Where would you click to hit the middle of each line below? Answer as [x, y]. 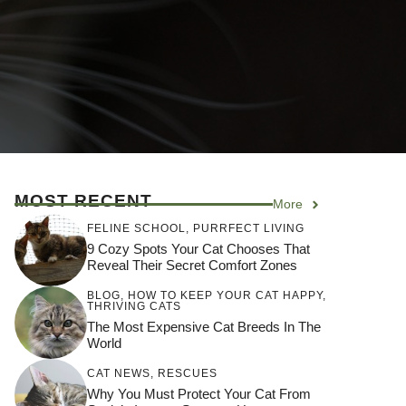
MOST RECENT [83, 201]
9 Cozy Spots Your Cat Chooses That [198, 248]
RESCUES [188, 373]
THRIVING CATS [134, 306]
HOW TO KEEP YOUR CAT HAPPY [225, 295]
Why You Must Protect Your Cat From [199, 393]
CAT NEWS [119, 373]
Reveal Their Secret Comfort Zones [192, 265]
